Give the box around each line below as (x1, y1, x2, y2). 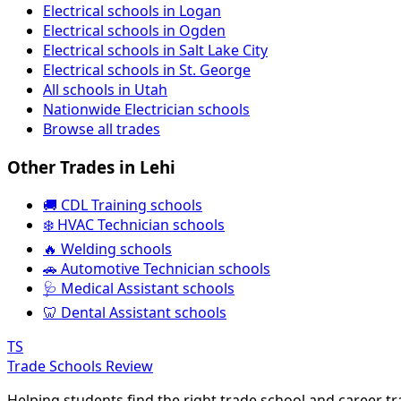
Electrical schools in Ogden (43, 21, 226, 41)
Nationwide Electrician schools (43, 99, 250, 120)
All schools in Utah (43, 80, 167, 100)
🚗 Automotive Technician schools (43, 258, 270, 278)
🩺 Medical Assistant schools (43, 277, 235, 298)
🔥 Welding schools (43, 238, 172, 259)
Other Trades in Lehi (7, 156, 175, 178)
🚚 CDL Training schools (43, 194, 202, 215)
